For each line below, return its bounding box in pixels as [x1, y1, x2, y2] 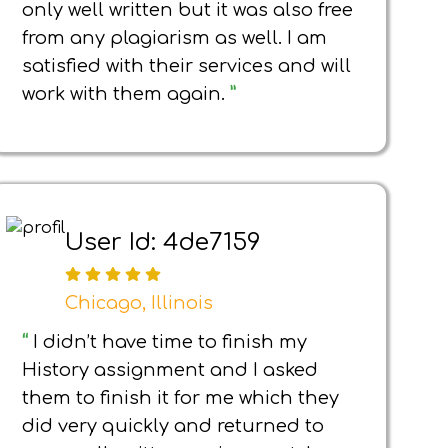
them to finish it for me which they [22, 388, 339, 408]
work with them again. [22, 84, 230, 104]
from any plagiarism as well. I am [22, 28, 327, 48]
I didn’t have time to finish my [33, 332, 307, 352]
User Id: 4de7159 [65, 228, 261, 256]
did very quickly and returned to [22, 416, 324, 436]
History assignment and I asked [22, 360, 318, 380]
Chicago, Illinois [65, 293, 213, 314]
